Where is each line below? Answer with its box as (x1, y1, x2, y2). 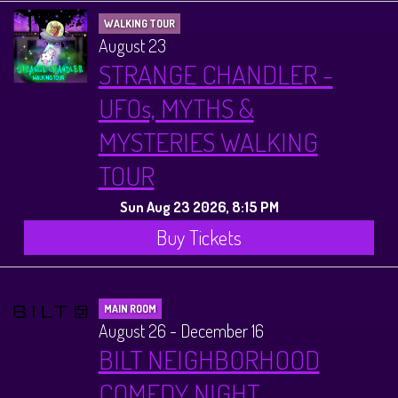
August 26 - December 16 (98, 319, 264, 343)
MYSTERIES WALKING (98, 123, 318, 158)
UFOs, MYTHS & (98, 90, 254, 124)
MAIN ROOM (103, 302, 156, 316)
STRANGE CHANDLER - (98, 56, 333, 91)
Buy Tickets (156, 225, 242, 251)
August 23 (98, 33, 166, 57)
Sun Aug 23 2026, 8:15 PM (119, 196, 279, 216)
